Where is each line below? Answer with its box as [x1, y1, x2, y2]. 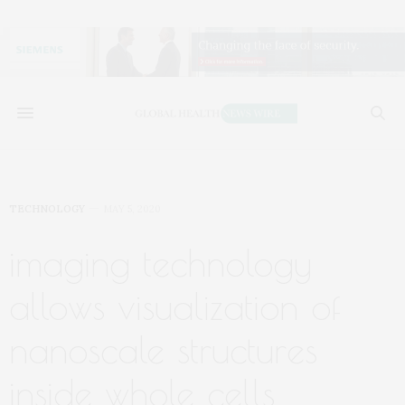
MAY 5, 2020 [103, 202, 161, 216]
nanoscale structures [9, 329, 317, 372]
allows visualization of [9, 286, 341, 328]
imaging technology [9, 242, 312, 285]
